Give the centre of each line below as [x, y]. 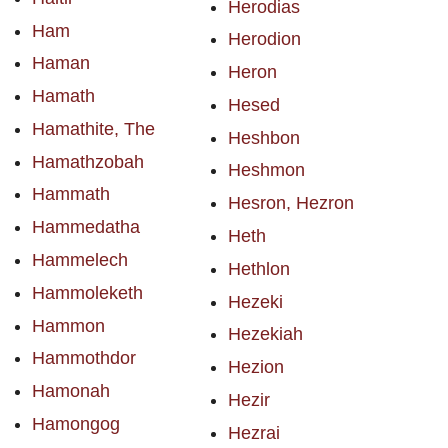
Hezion [255, 367]
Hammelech [80, 260]
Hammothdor [84, 358]
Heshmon [266, 170]
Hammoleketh [87, 292]
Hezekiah [265, 334]
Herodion [264, 39]
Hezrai [253, 432]
